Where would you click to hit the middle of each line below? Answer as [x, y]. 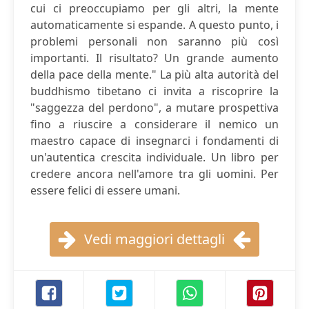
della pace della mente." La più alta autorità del [154, 74]
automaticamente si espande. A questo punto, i [154, 25]
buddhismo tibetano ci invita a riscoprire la [154, 91]
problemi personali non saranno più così [154, 41]
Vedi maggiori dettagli [154, 239]
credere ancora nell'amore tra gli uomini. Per [154, 174]
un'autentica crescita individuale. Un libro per [154, 157]
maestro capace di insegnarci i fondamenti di [154, 141]
